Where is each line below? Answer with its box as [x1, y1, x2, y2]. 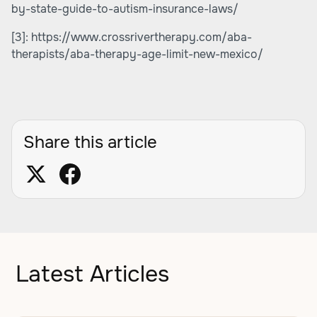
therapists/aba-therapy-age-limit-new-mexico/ [11, 47, 263, 62]
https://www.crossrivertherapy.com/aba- [31, 30, 252, 45]
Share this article [23, 132, 157, 153]
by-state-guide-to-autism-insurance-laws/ [11, 1, 238, 16]
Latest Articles [16, 260, 170, 289]
